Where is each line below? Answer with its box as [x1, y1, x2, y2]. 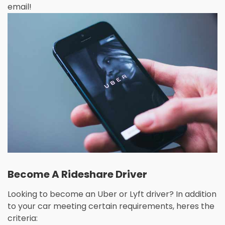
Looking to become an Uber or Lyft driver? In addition [8, 188, 216, 200]
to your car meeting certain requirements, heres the [8, 200, 214, 212]
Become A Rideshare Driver [8, 167, 147, 182]
